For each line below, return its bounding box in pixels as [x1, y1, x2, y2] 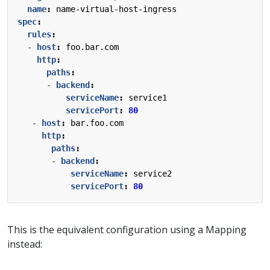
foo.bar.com [66, 42, 119, 52]
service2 [133, 168, 172, 178]
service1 [128, 92, 167, 102]
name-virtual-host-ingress [56, 4, 177, 14]
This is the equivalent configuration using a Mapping [7, 222, 246, 236]
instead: [7, 237, 42, 251]
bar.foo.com [71, 118, 124, 128]
